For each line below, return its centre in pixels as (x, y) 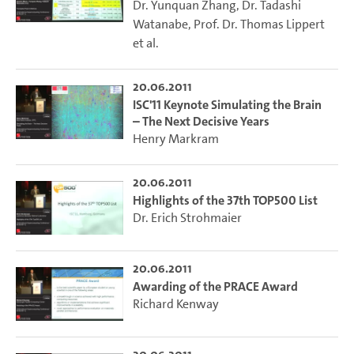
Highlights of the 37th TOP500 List (225, 200)
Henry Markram (175, 138)
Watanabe (160, 24)
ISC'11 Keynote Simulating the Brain (227, 104)
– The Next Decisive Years (201, 121)
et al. (145, 43)
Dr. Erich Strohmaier (187, 217)
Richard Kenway (175, 303)
